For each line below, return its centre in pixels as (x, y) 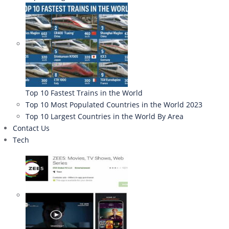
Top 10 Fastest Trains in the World (84, 93)
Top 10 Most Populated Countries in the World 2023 (114, 105)
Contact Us (31, 128)
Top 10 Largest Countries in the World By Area (105, 116)
